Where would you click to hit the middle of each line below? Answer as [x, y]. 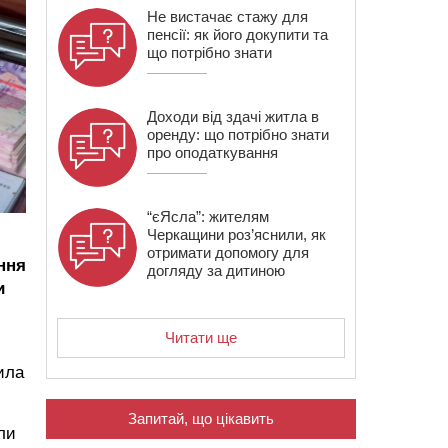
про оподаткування [212, 152]
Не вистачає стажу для [227, 16]
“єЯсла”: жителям [208, 216]
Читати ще [201, 337]
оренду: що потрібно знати [238, 134]
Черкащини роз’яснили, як [236, 234]
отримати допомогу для [228, 252]
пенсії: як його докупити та [237, 34]
